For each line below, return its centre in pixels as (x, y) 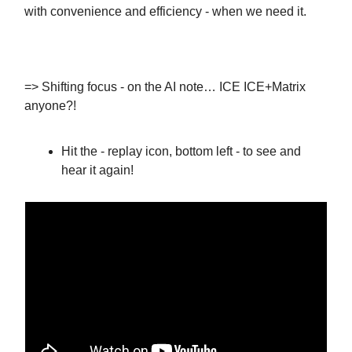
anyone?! (50, 105)
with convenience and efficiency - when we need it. (165, 11)
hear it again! (97, 170)
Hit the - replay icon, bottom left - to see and (181, 151)
